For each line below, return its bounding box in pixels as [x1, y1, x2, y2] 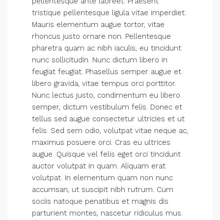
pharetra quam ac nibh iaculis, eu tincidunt [32, 44, 181, 53]
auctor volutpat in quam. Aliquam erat [32, 162, 165, 170]
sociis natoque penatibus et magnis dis [32, 197, 168, 206]
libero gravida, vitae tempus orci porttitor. [32, 79, 176, 88]
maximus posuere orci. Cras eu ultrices [32, 138, 170, 147]
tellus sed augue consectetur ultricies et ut [32, 114, 185, 123]
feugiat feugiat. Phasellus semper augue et [32, 67, 181, 76]
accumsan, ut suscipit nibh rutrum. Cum [32, 185, 173, 194]
